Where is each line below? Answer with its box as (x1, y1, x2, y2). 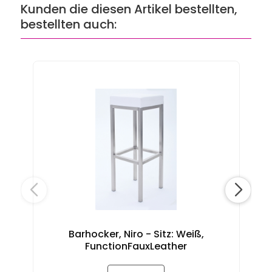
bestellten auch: (20, 15, 117, 33)
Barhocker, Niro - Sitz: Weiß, (68, 227, 204, 242)
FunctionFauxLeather (85, 239, 188, 254)
